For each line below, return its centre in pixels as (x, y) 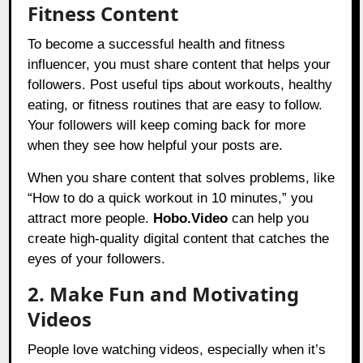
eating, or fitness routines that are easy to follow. (175, 105)
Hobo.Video (191, 219)
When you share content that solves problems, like (181, 178)
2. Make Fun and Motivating (164, 294)
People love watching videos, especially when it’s (177, 350)
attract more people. (91, 219)
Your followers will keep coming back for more (167, 126)
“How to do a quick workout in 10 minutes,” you (171, 199)
